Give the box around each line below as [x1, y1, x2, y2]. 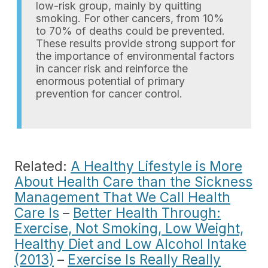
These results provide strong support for [36, 36, 235, 50]
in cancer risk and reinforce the [36, 62, 188, 75]
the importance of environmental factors [36, 49, 234, 62]
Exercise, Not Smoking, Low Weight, [14, 220, 243, 236]
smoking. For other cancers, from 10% [36, 11, 224, 25]
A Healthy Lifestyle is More [71, 157, 242, 174]
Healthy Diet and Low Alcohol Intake [14, 235, 246, 252]
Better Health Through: [73, 204, 221, 221]
